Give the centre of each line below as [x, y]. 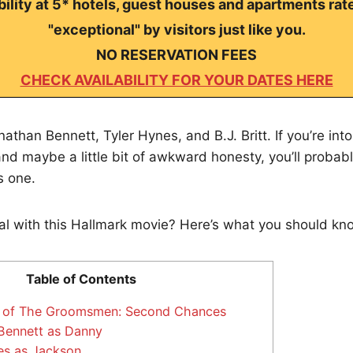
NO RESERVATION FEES [176, 54]
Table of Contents [81, 279]
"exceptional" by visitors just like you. [176, 29]
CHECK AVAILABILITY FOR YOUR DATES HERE [176, 80]
